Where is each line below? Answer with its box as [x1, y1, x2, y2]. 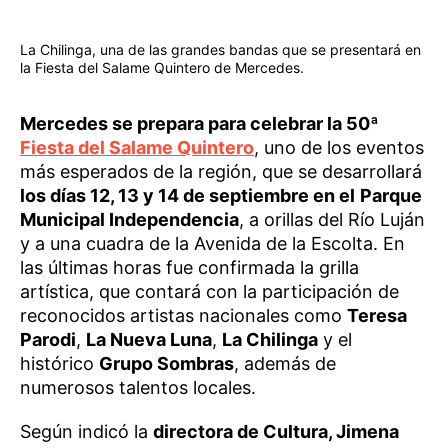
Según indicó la [20, 421, 153, 443]
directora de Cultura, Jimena [153, 421, 399, 443]
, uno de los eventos [254, 137, 424, 159]
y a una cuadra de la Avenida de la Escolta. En [20, 233, 405, 255]
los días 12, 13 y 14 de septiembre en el [20, 185, 355, 207]
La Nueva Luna [86, 329, 212, 351]
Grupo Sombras [99, 353, 234, 375]
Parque [360, 185, 422, 207]
